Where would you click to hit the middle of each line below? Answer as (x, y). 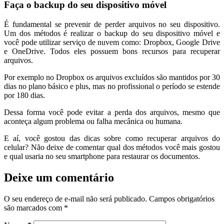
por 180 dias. (24, 95)
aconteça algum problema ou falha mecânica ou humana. (93, 121)
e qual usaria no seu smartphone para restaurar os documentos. (102, 156)
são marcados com (34, 207)
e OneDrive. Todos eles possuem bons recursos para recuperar (112, 51)
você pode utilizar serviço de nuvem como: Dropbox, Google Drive (112, 42)
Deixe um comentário (59, 177)
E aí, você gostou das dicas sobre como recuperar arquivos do (112, 138)
